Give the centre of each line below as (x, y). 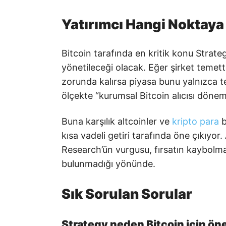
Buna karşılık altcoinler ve (117, 122)
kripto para (195, 122)
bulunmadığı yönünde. (108, 164)
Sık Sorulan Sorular (127, 194)
